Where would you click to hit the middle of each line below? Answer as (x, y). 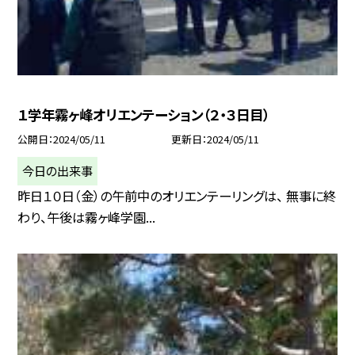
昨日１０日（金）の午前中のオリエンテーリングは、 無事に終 (177, 196)
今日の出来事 (58, 171)
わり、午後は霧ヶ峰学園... (87, 218)
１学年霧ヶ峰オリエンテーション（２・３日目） (144, 115)
